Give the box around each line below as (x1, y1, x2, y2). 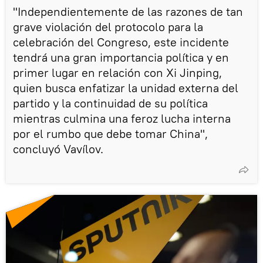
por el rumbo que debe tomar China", (13, 126, 208, 141)
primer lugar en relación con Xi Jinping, (13, 65, 222, 80)
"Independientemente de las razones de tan (13, 4, 243, 19)
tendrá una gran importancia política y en (13, 49, 229, 65)
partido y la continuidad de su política (13, 95, 208, 110)
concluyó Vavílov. (13, 141, 103, 156)
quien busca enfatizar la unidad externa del (13, 80, 238, 95)
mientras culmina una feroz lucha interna (13, 110, 231, 126)
